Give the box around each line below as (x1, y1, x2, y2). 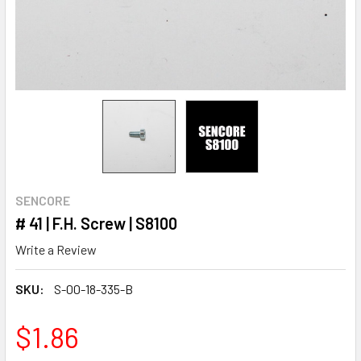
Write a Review (15, 241, 97, 257)
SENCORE (15, 193, 70, 208)
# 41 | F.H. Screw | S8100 (15, 214, 177, 233)
